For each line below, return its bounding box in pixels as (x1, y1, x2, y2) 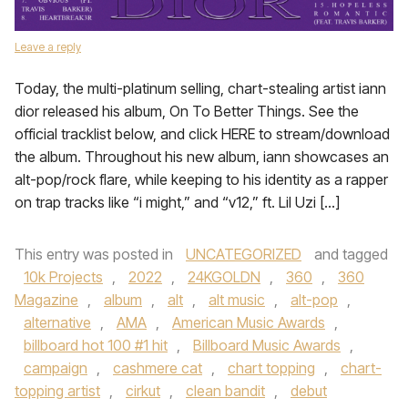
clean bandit (186, 382, 265, 400)
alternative (24, 313, 91, 331)
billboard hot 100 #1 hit (24, 336, 168, 354)
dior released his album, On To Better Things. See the (15, 102, 359, 120)
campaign (24, 359, 87, 377)
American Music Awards (172, 313, 325, 331)
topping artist (15, 382, 100, 400)
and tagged (311, 245, 388, 263)
